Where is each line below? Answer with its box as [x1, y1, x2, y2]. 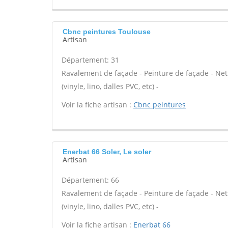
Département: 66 [62, 175, 119, 185]
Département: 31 [62, 55, 119, 65]
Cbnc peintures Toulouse [63, 27, 151, 36]
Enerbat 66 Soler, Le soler [63, 148, 151, 156]
